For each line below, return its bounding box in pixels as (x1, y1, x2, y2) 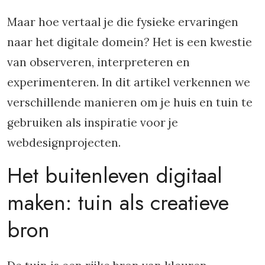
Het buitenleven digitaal (7, 160, 222, 191)
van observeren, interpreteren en (7, 55, 190, 69)
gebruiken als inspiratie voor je (7, 115, 178, 130)
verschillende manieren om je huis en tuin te (7, 95, 253, 109)
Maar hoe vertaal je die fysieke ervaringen (7, 15, 238, 29)
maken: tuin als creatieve (7, 187, 229, 218)
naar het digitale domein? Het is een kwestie (7, 35, 252, 49)
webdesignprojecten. (7, 135, 121, 150)
